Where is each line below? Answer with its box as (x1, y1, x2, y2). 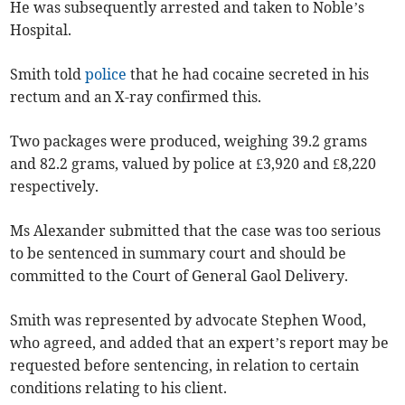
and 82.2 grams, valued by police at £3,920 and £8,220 (10, 155, 377, 174)
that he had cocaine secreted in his (127, 65, 370, 84)
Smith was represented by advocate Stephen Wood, (10, 311, 367, 330)
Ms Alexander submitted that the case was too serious (10, 221, 381, 240)
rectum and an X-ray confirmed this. (10, 88, 262, 107)
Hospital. (10, 21, 72, 40)
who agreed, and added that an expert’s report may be (10, 334, 390, 353)
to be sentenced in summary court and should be (10, 244, 347, 263)
